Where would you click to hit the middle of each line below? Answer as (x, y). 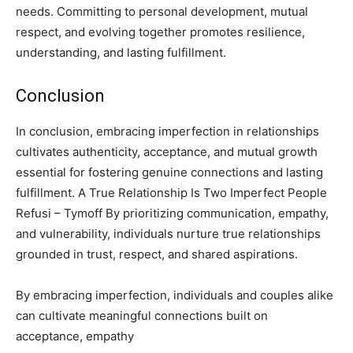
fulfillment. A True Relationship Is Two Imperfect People (171, 192)
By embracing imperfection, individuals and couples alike (175, 295)
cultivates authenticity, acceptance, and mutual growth (167, 151)
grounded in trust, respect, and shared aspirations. (157, 254)
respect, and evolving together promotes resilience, (160, 32)
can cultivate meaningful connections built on (142, 315)
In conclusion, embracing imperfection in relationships (167, 131)
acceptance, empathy (75, 336)
